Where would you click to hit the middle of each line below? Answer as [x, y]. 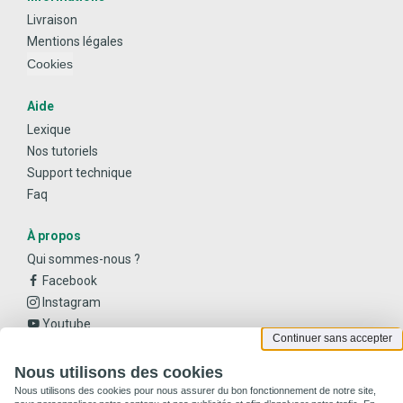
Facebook [68, 280]
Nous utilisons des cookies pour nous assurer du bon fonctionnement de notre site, [195, 390]
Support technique [80, 172]
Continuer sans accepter [332, 339]
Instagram [70, 302]
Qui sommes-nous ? [84, 259]
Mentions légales [75, 41]
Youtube [65, 323]
